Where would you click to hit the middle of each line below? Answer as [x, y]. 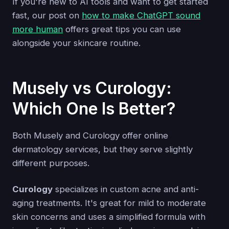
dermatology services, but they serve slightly [102, 149]
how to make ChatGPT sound [141, 16]
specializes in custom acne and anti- [126, 189]
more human [38, 29]
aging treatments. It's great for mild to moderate [109, 203]
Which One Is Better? [94, 108]
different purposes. [51, 163]
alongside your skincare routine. [76, 43]
